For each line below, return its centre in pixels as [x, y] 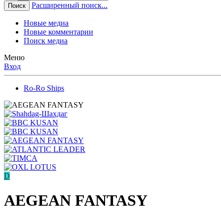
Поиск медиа [46, 41]
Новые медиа [46, 23]
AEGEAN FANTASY [76, 200]
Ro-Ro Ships [44, 88]
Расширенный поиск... [70, 5]
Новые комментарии [58, 32]
